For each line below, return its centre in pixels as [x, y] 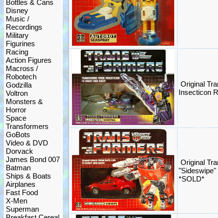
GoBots [18, 135]
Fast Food [22, 192]
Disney [17, 10]
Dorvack [19, 151]
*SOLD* [191, 179]
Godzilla [19, 85]
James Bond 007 [33, 159]
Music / [18, 19]
